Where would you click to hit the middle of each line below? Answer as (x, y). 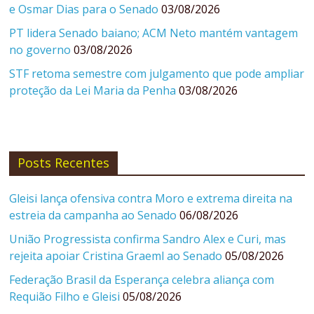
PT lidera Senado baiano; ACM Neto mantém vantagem (154, 33)
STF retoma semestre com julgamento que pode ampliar (157, 74)
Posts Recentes (64, 163)
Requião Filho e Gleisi (65, 297)
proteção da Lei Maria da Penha (93, 91)
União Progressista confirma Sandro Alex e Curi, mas (148, 239)
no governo (40, 50)
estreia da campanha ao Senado (93, 216)
